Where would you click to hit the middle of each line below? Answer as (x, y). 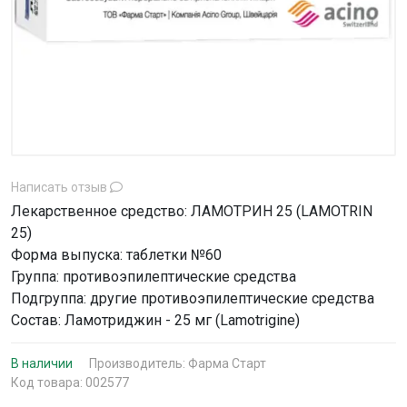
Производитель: (139, 363)
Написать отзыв (60, 187)
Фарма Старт (227, 363)
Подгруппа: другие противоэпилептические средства (193, 298)
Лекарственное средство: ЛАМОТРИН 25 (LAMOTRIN (192, 211)
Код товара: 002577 (70, 382)
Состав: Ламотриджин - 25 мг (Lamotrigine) (155, 320)
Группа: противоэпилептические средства (154, 277)
